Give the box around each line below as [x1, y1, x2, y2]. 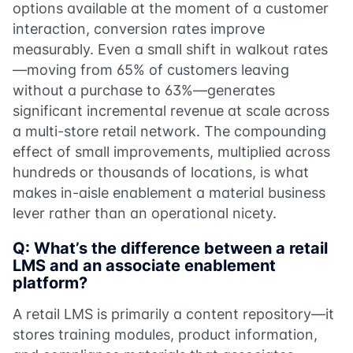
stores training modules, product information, [13, 325, 318, 343]
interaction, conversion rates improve [13, 20, 265, 37]
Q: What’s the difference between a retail [13, 238, 328, 258]
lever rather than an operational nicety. [13, 204, 277, 221]
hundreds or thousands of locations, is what [13, 163, 309, 180]
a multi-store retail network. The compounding [13, 122, 326, 139]
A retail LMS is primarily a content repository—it [13, 305, 334, 322]
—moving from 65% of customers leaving [13, 61, 289, 78]
